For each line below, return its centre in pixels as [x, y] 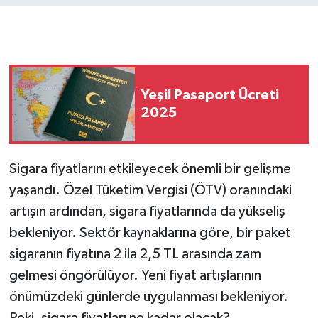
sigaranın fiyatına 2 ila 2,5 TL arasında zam [135, 254]
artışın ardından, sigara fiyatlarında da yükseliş [147, 212]
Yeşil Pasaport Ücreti [210, 95]
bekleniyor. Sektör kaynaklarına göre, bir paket [150, 233]
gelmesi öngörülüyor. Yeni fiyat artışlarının [135, 276]
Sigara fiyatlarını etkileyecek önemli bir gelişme [150, 169]
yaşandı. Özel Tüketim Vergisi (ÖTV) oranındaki [150, 191]
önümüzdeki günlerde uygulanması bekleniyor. [148, 297]
